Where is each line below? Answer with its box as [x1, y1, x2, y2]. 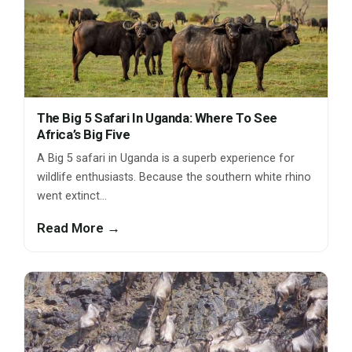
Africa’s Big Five [37, 126, 130, 143]
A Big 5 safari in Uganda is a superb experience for [37, 152, 295, 166]
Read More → [37, 220, 120, 236]
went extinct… [37, 189, 107, 203]
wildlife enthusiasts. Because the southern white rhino [37, 170, 311, 185]
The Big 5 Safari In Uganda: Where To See [37, 110, 278, 126]
